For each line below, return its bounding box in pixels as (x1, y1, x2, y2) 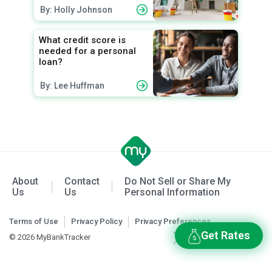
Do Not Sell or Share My (124, 175, 231, 187)
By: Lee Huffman (40, 80, 104, 90)
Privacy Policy (71, 216, 122, 226)
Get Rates (201, 229, 250, 242)
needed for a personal (39, 45, 136, 56)
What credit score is (39, 34, 126, 46)
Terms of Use (9, 216, 58, 226)
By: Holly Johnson (40, 4, 112, 15)
